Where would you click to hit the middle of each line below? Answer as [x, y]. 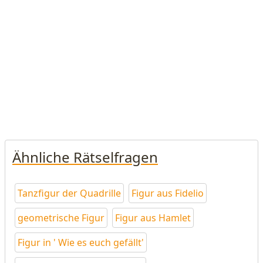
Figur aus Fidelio [168, 193]
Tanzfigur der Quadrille [69, 193]
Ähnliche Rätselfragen [85, 157]
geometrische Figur [61, 218]
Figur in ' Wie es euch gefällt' [81, 242]
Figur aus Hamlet [153, 218]
